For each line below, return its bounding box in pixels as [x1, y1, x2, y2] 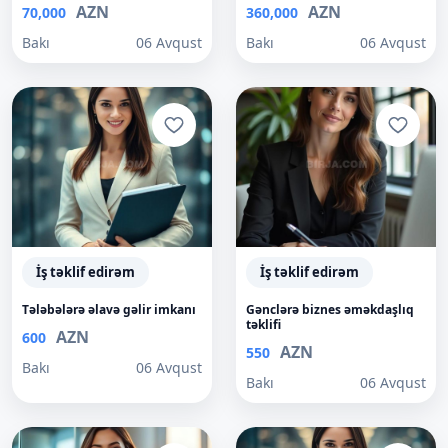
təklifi [246, 316, 281, 333]
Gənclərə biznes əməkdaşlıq [246, 301, 414, 318]
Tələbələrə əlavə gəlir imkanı [22, 301, 196, 318]
